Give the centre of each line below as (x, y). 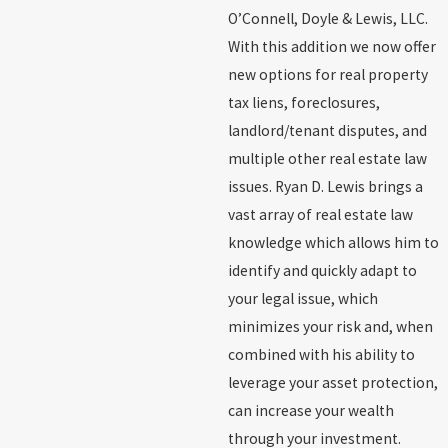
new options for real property (327, 74)
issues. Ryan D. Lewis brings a (325, 186)
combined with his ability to (321, 354)
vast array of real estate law (320, 214)
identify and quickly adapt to (322, 270)
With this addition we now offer (331, 46)
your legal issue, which (302, 298)
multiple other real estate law (327, 158)
